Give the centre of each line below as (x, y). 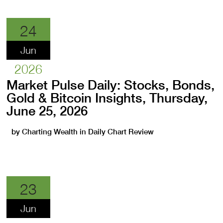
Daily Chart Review (121, 132)
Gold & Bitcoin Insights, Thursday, (107, 98)
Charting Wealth (50, 132)
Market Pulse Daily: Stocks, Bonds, (111, 85)
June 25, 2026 (47, 111)
